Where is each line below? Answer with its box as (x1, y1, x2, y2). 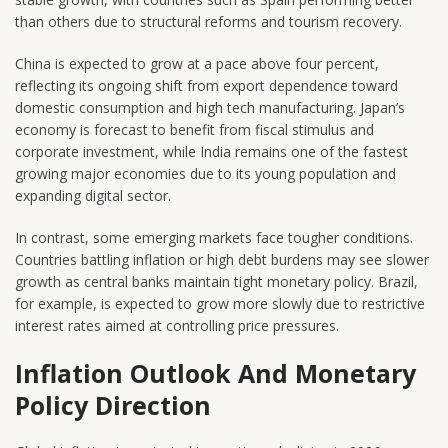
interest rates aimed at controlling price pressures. (15, 315, 339, 335)
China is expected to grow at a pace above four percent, (15, 53, 379, 73)
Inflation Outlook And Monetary (15, 355, 416, 390)
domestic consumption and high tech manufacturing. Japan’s (15, 97, 405, 117)
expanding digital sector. (15, 185, 171, 205)
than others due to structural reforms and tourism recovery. (15, 11, 402, 31)
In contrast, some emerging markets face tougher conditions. (15, 227, 413, 247)
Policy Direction (15, 387, 211, 422)
